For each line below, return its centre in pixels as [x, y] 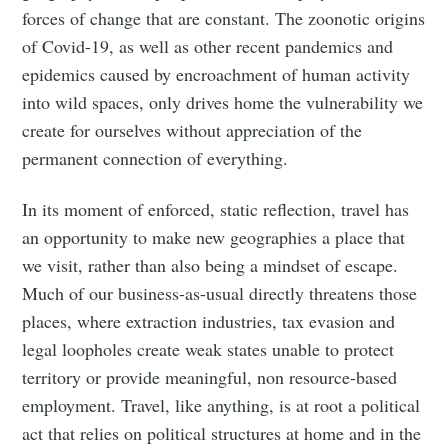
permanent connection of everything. [155, 158]
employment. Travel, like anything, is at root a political [221, 405]
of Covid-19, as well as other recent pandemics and [208, 46]
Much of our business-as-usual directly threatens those [220, 293]
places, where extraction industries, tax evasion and [209, 321]
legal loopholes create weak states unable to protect [208, 349]
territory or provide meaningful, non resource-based [210, 377]
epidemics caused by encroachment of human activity [216, 74]
